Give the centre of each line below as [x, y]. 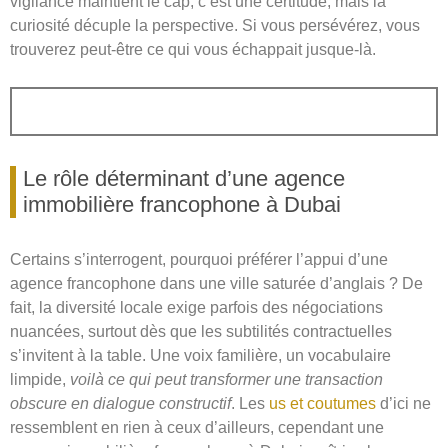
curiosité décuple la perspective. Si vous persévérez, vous [215, 26]
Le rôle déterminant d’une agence [184, 179]
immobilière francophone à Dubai [182, 205]
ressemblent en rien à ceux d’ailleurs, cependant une [197, 428]
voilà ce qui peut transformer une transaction [224, 380]
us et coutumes [322, 404]
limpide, [38, 380]
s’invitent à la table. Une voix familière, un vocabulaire [200, 356]
